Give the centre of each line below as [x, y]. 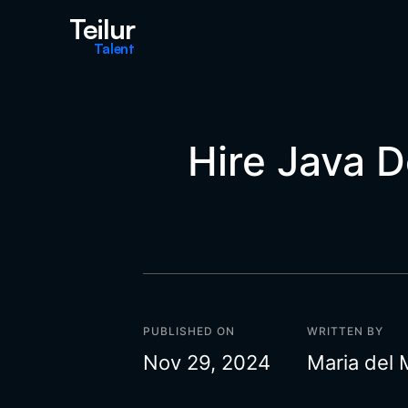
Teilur [102, 28]
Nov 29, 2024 [207, 362]
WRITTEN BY [345, 331]
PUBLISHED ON [189, 331]
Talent [114, 48]
